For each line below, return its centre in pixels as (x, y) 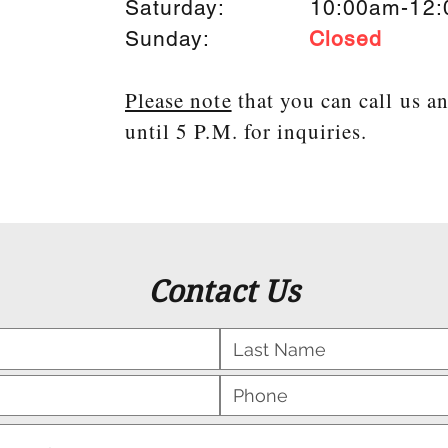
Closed (349, 39)
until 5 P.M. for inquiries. (250, 131)
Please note (178, 100)
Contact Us (224, 292)
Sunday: (217, 39)
